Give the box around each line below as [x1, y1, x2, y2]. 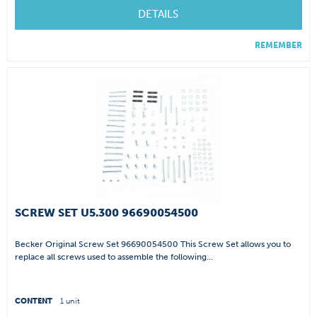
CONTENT [15, 296, 55, 306]
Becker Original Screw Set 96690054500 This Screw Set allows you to [15, 239, 292, 250]
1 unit [60, 296, 81, 306]
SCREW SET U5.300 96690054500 [15, 206, 199, 220]
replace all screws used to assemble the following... [15, 252, 214, 263]
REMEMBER [255, 40, 302, 50]
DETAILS [137, 7, 178, 21]
